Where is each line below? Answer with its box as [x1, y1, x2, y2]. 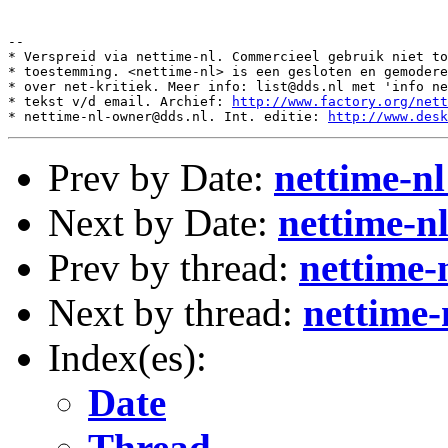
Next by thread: [48, 291, 303, 334]
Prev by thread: [48, 246, 299, 289]
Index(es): [48, 336, 207, 379]
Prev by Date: [48, 156, 274, 199]
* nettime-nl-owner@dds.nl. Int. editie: [8, 109, 328, 124]
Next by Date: [48, 201, 278, 244]
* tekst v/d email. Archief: [8, 94, 232, 109]
